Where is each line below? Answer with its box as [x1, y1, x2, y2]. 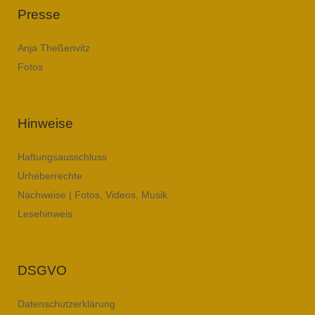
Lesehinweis [18, 208, 72, 219]
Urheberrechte [18, 170, 82, 181]
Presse [18, 7, 60, 22]
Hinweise [18, 116, 73, 131]
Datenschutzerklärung [18, 298, 115, 309]
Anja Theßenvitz [18, 42, 90, 53]
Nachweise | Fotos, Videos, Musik [18, 189, 167, 200]
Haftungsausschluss [18, 151, 107, 162]
